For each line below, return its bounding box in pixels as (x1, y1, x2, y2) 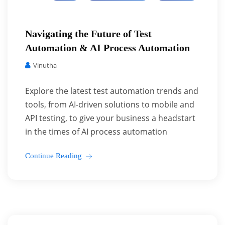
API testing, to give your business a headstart (25, 113, 195, 124)
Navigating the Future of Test (25, 28, 152, 39)
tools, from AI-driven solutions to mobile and (25, 99, 194, 110)
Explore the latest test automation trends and (25, 85, 198, 96)
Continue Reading (25, 152, 82, 160)
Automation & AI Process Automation (25, 42, 190, 53)
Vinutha (32, 61, 57, 70)
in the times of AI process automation (25, 126, 167, 137)
